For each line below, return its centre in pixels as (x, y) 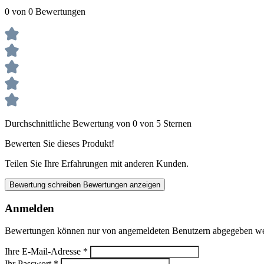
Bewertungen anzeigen (122, 184)
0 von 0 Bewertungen (45, 11)
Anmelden (29, 208)
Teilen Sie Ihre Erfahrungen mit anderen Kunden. (97, 163)
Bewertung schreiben (46, 184)
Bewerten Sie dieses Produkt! (60, 143)
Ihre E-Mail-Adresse (44, 252)
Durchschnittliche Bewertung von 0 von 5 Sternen (98, 123)
